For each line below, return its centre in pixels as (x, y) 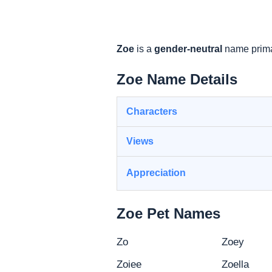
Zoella (236, 264)
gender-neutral (188, 49)
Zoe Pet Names (168, 213)
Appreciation (156, 172)
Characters (152, 111)
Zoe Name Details (177, 79)
